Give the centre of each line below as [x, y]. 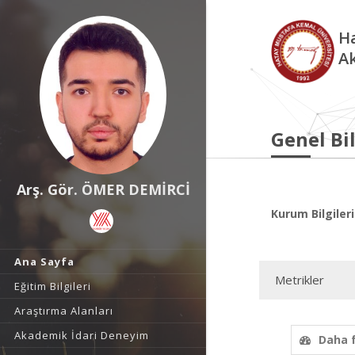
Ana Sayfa [44, 261]
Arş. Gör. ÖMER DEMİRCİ [103, 189]
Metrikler [300, 280]
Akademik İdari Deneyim [82, 335]
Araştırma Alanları [64, 311]
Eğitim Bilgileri [53, 286]
